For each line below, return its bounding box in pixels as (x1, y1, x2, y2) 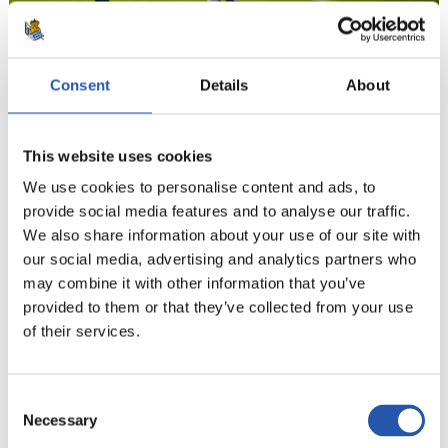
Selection (7, 415, 68, 433)
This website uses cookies (23, 147, 213, 164)
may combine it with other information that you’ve (23, 274, 366, 292)
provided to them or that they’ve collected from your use (23, 298, 413, 316)
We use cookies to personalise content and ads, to (23, 178, 376, 196)
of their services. (23, 322, 140, 340)
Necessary (23, 411, 97, 429)
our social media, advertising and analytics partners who (23, 250, 416, 268)
